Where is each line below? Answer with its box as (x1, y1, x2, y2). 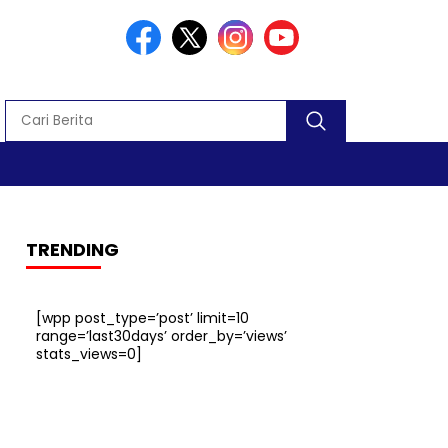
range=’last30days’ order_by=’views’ (36, 326, 287, 346)
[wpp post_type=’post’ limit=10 (36, 308, 249, 328)
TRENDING (26, 237, 119, 262)
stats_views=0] (36, 344, 142, 364)
